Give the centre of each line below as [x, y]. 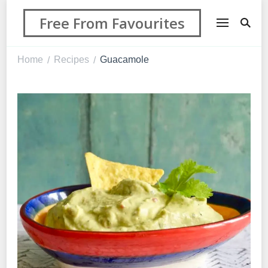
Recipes [71, 59]
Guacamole [124, 60]
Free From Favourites [112, 23]
